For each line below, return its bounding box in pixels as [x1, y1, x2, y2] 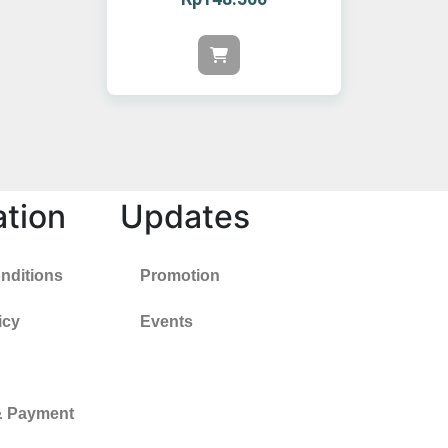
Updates [120, 196, 250, 236]
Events [140, 312, 193, 330]
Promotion [140, 266, 220, 284]
